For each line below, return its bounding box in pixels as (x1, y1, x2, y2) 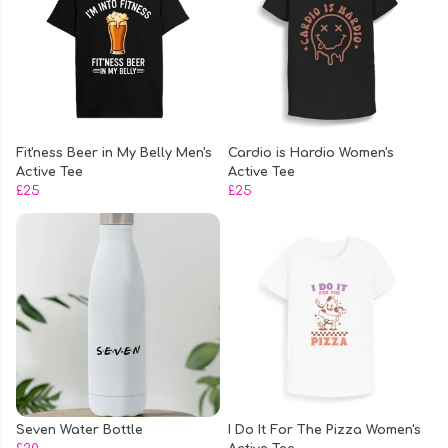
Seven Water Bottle (16, 423, 143, 438)
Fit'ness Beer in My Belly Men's (16, 146, 212, 161)
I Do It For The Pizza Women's (228, 423, 421, 438)
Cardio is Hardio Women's (228, 146, 394, 161)
